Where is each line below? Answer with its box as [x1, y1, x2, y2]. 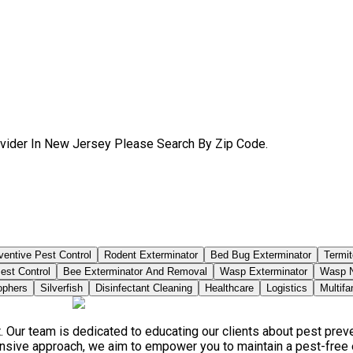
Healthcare [205, 281, 254, 294]
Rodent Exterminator [104, 248, 198, 261]
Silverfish [40, 281, 83, 294]
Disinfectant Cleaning [95, 281, 192, 294]
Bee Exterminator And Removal [63, 265, 207, 277]
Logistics [266, 281, 307, 294]
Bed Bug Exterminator [210, 248, 311, 261]
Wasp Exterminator [220, 265, 307, 277]
